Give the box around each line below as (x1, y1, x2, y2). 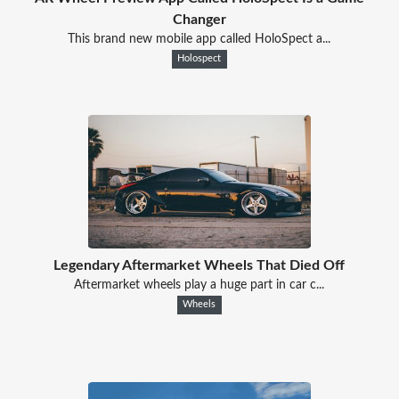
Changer (172, 12, 226, 27)
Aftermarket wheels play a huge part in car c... (74, 278, 325, 291)
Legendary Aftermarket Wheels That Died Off (53, 257, 346, 273)
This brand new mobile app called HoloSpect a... (68, 32, 331, 45)
